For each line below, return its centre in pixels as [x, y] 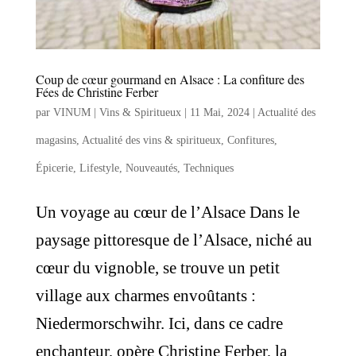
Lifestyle [99, 168]
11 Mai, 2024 [219, 113]
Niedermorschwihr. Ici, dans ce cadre [159, 324]
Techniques [208, 168]
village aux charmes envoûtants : [145, 296]
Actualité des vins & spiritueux [151, 141]
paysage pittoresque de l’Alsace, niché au [174, 240]
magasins [56, 141]
